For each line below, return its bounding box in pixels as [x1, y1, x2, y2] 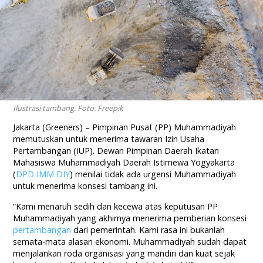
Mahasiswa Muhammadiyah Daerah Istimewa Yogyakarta [13, 157, 235, 168]
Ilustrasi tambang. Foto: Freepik [13, 103, 124, 114]
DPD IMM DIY [16, 168, 70, 180]
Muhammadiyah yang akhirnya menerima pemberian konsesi [13, 213, 247, 224]
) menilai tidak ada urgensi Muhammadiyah [70, 168, 237, 180]
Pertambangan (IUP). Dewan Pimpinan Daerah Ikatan [13, 145, 220, 157]
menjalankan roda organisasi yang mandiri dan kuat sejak [13, 248, 235, 259]
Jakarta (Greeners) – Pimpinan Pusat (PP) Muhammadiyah [13, 122, 237, 133]
